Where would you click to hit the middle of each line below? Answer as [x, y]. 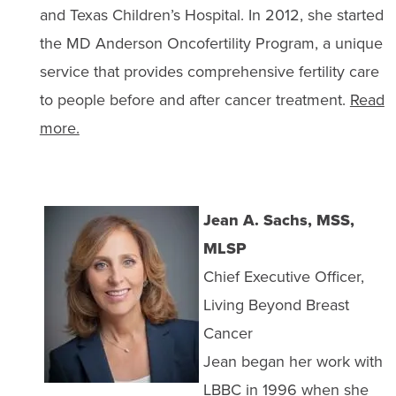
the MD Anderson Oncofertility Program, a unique [211, 43]
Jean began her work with [293, 362]
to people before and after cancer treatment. [194, 100]
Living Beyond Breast [276, 305]
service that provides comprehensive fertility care [209, 72]
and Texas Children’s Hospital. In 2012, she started [211, 15]
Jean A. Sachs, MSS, [278, 220]
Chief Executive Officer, [283, 277]
